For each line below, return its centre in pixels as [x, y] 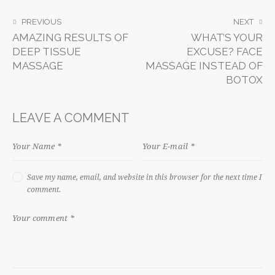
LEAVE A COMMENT [71, 118]
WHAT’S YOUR [227, 38]
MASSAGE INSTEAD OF [204, 66]
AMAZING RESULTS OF [70, 38]
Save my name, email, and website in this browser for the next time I [144, 177]
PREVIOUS [41, 22]
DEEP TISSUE [47, 52]
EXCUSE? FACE [225, 52]
